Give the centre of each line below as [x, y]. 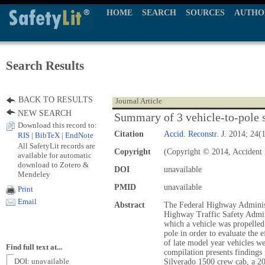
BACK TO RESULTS [56, 100]
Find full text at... [34, 247]
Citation [129, 134]
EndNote [79, 135]
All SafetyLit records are [56, 146]
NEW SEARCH [45, 113]
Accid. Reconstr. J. [195, 134]
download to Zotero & [53, 165]
